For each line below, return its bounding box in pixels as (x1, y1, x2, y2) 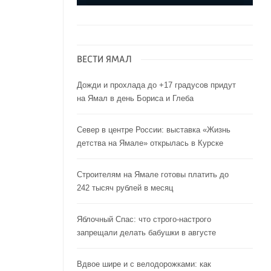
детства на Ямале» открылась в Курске (76, 139, 223, 148)
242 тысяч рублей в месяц (76, 183, 173, 193)
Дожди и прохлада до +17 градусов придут (76, 80, 236, 90)
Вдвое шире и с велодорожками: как (76, 260, 211, 269)
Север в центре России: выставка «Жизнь (76, 125, 230, 135)
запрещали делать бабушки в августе (76, 228, 216, 238)
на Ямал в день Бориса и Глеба (76, 94, 194, 103)
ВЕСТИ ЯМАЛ (76, 55, 132, 65)
